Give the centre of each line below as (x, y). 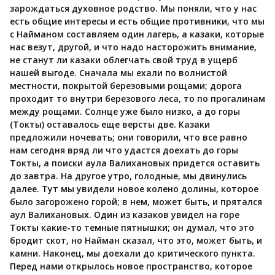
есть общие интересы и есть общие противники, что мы (137, 21)
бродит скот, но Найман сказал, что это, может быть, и (136, 241)
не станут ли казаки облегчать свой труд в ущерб (124, 60)
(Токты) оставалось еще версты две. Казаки (110, 125)
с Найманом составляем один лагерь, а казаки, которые (137, 34)
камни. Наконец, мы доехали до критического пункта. (133, 254)
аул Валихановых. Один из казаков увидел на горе (125, 215)
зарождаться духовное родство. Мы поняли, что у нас (133, 9)
